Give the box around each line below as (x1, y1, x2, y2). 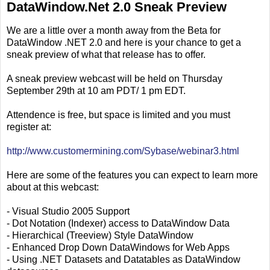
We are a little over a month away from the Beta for (7, 25, 221, 36)
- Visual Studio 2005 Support (7, 206, 130, 216)
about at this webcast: (7, 181, 99, 192)
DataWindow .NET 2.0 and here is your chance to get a (7, 37, 241, 48)
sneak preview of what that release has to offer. (7, 49, 206, 60)
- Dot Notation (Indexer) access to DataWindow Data (7, 218, 230, 228)
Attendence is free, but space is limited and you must (7, 109, 230, 120)
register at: (7, 121, 51, 132)
